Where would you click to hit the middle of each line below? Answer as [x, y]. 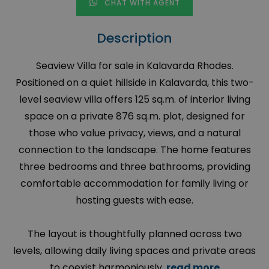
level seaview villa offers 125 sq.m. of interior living [134, 100]
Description [134, 38]
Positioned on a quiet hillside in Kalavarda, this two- [134, 83]
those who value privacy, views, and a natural [134, 133]
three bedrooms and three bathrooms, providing [134, 167]
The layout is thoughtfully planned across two [134, 234]
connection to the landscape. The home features [134, 150]
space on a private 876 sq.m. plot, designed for [134, 116]
